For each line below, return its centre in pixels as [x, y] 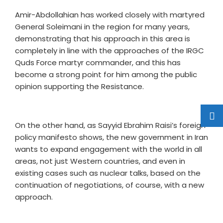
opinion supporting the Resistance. [79, 86]
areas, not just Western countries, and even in [100, 161]
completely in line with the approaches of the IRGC [110, 51]
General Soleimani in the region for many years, [102, 27]
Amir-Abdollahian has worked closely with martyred [110, 15]
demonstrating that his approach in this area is [103, 39]
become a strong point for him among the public [106, 74]
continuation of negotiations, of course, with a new [110, 185]
